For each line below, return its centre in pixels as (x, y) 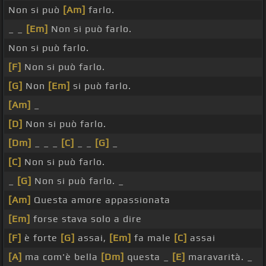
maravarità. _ (219, 257)
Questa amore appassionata (101, 200)
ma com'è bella (61, 257)
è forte (41, 238)
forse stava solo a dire (86, 219)
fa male (153, 238)
